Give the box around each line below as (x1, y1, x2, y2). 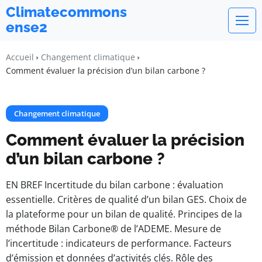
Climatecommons (6, 4, 127, 20)
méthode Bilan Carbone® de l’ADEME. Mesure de (6, 222, 221, 235)
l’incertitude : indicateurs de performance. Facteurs (6, 237, 232, 250)
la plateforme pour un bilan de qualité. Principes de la (6, 208, 242, 220)
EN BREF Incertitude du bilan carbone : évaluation (6, 178, 223, 191)
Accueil (6, 51, 34, 63)
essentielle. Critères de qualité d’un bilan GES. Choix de (6, 193, 247, 206)
